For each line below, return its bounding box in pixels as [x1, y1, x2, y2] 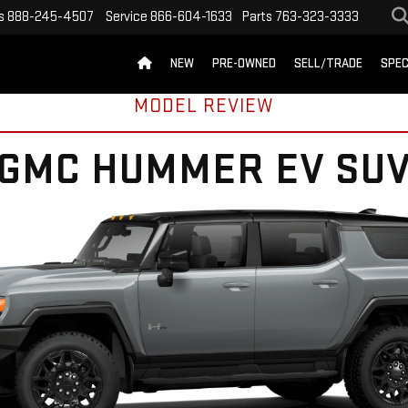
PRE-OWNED [212, 56, 276, 72]
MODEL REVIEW [134, 94, 274, 118]
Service [106, 8, 148, 26]
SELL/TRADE [294, 56, 362, 72]
